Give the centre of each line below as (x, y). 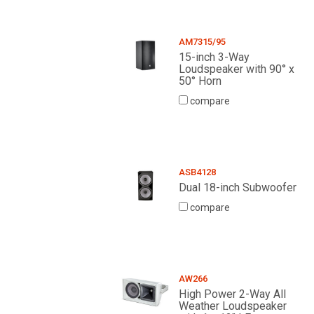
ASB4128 (197, 172)
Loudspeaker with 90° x (236, 69)
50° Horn (200, 81)
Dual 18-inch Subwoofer (237, 188)
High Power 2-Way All (232, 294)
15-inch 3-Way (214, 57)
